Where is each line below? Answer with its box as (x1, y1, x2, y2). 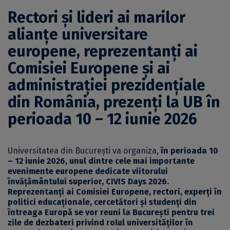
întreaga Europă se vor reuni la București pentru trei (8, 207, 215, 218)
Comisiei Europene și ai (8, 59, 170, 78)
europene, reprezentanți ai (8, 42, 198, 61)
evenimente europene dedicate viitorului (8, 166, 168, 177)
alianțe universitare (8, 25, 148, 44)
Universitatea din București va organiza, (8, 146, 161, 156)
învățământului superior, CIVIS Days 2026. (8, 177, 169, 187)
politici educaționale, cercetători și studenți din (8, 197, 197, 207)
